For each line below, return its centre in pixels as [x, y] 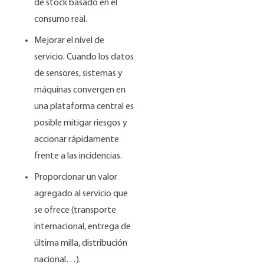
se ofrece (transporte [75, 210]
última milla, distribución [81, 243]
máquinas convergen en [80, 90]
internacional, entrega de [83, 227]
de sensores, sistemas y [79, 74]
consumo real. [62, 19]
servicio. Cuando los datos [84, 57]
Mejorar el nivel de [70, 41]
